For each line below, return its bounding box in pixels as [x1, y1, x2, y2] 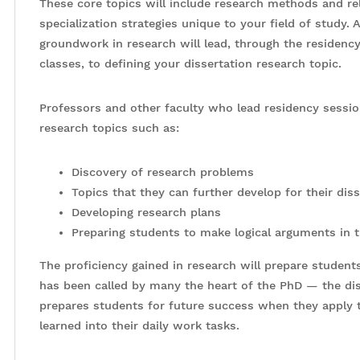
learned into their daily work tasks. [39, 319, 239, 332]
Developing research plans [72, 206, 221, 219]
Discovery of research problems [72, 166, 254, 178]
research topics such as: [39, 121, 179, 134]
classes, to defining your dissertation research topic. [39, 57, 342, 70]
